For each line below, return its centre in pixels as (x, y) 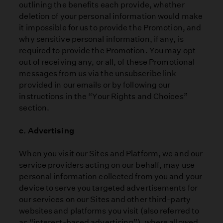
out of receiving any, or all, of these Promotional (107, 62)
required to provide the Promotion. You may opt (107, 50)
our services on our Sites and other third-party (105, 200)
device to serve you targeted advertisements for (108, 188)
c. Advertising (49, 131)
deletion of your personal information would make (111, 16)
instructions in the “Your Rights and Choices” (103, 96)
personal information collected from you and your (111, 177)
